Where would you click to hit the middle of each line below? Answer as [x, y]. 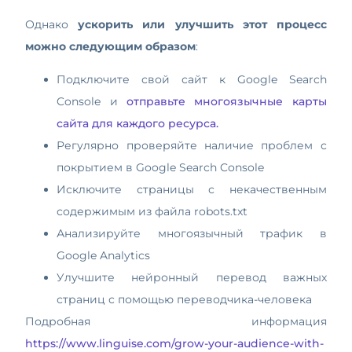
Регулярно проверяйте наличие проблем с [192, 146]
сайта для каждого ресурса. [138, 124]
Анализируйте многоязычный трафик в [192, 234]
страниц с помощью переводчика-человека [185, 300]
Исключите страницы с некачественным [192, 190]
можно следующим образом [111, 46]
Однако [52, 24]
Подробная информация [176, 322]
